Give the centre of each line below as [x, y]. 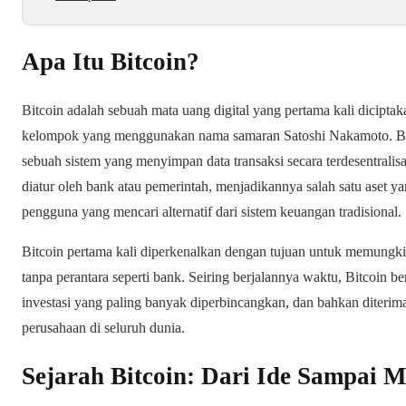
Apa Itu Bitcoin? [111, 61]
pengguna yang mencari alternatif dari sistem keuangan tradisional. [212, 211]
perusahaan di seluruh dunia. [103, 327]
